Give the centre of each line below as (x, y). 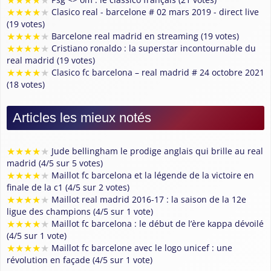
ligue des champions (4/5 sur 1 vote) (80, 211)
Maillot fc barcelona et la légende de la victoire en (152, 175)
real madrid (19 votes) (51, 60)
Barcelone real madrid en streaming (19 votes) (144, 36)
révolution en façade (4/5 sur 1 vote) (80, 260)
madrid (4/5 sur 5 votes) (55, 163)
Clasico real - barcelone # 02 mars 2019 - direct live (154, 11)
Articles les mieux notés (82, 117)
